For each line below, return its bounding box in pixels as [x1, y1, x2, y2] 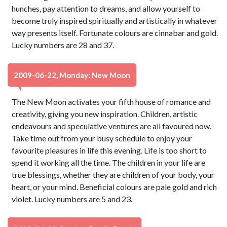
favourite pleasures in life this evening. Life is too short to [12, 145, 207, 155]
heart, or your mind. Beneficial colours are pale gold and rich [12, 182, 217, 192]
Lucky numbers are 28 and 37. [12, 40, 115, 50]
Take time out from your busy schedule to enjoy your [12, 133, 193, 143]
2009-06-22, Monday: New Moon [14, 70, 130, 80]
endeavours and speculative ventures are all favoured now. [12, 121, 212, 131]
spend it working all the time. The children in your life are [12, 158, 206, 167]
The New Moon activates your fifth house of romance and [12, 97, 211, 106]
